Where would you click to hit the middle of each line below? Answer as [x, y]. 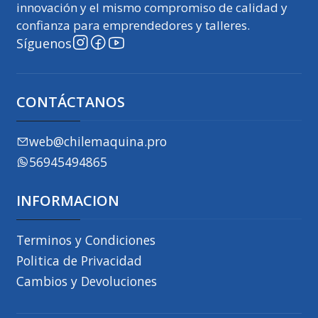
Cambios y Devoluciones [87, 281]
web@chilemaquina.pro [98, 142]
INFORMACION [68, 201]
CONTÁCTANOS [71, 102]
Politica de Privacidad [79, 261]
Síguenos [44, 43]
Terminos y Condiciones [86, 240]
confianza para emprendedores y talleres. [133, 26]
